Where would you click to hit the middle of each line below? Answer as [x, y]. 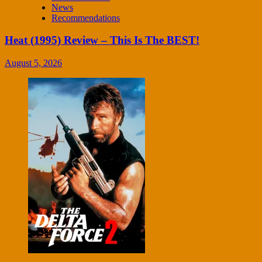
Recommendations [86, 18]
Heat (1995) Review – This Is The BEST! [102, 40]
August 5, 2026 [33, 63]
